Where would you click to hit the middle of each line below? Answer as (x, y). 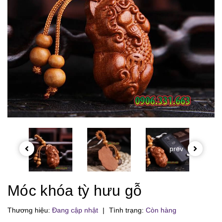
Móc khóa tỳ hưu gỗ (75, 191)
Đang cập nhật (75, 210)
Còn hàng (161, 210)
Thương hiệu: (30, 210)
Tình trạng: (126, 210)
